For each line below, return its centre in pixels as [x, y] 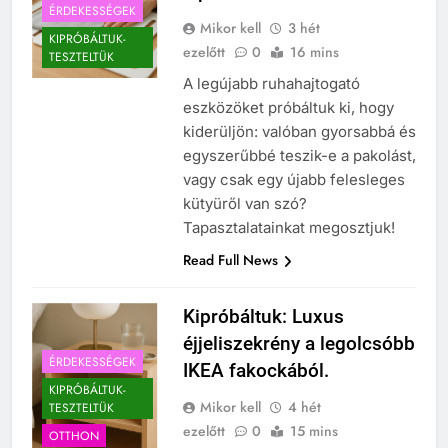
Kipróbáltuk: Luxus [263, 317]
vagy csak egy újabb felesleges [293, 180]
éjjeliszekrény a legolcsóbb [298, 344]
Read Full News [230, 260]
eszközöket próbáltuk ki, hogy [288, 108]
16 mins [314, 52]
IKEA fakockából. [255, 371]
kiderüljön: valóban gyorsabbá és [299, 132]
